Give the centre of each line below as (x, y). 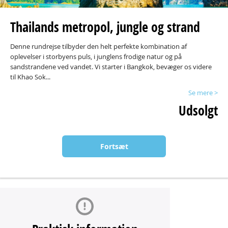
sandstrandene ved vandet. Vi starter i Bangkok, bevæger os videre (111, 67)
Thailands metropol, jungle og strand (105, 27)
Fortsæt (114, 146)
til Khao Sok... (30, 77)
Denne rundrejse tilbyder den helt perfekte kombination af (98, 46)
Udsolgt (198, 110)
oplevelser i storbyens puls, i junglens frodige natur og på (96, 56)
